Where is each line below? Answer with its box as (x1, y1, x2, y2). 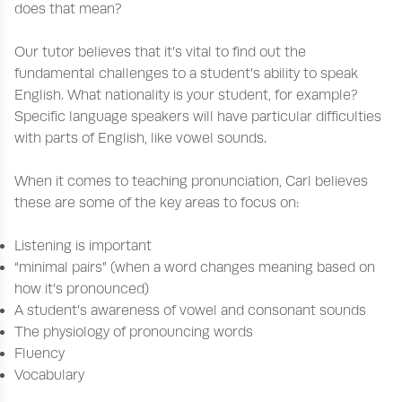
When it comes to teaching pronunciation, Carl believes (14, 172, 368, 189)
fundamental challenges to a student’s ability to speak (14, 65, 358, 82)
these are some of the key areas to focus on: (14, 194, 300, 211)
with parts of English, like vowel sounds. (14, 129, 267, 146)
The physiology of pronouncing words (14, 323, 253, 340)
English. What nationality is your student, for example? (14, 86, 357, 103)
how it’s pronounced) (14, 280, 153, 297)
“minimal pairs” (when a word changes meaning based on (14, 258, 375, 275)
